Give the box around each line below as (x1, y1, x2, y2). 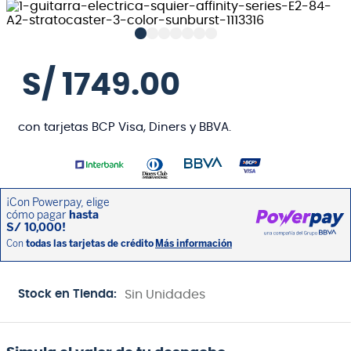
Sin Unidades (125, 288, 206, 301)
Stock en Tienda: (18, 288, 118, 300)
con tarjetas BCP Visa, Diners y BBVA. (18, 121, 232, 133)
